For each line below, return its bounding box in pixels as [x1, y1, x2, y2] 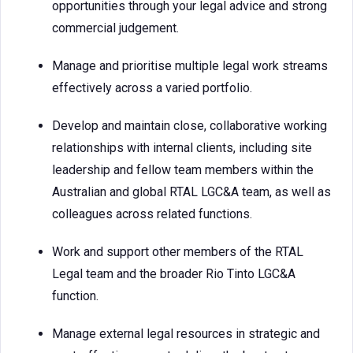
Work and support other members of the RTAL [52, 244, 303, 259]
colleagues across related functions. [52, 206, 252, 221]
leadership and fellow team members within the [52, 162, 314, 177]
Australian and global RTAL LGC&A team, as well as [52, 184, 331, 199]
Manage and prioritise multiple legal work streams [52, 58, 328, 73]
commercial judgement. [52, 20, 179, 35]
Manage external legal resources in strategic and [52, 326, 320, 341]
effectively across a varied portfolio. [52, 80, 252, 95]
